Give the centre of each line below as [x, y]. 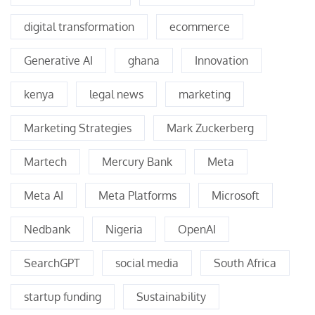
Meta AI [44, 195]
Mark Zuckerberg [210, 128]
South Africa [245, 263]
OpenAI [197, 229]
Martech [45, 161]
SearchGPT [52, 263]
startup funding [63, 296]
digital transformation [79, 26]
